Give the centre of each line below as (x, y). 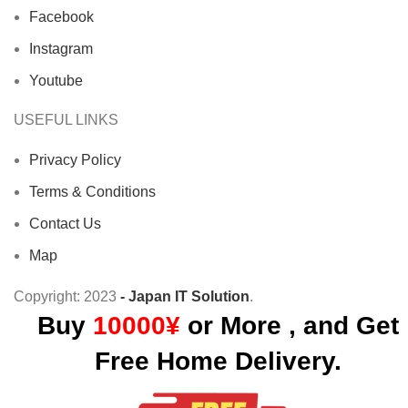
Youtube (56, 80)
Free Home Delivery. (218, 361)
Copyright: (49, 296)
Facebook (61, 16)
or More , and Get (289, 325)
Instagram (61, 48)
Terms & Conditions (92, 191)
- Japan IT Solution (185, 296)
